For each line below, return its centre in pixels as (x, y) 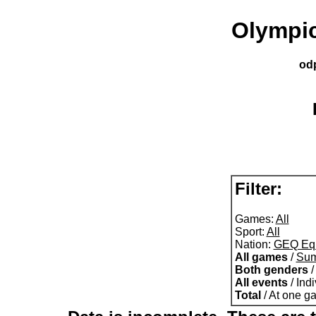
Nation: (254, 244)
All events (261, 282)
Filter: (258, 189)
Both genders (271, 269)
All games (261, 257)
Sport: (250, 231)
